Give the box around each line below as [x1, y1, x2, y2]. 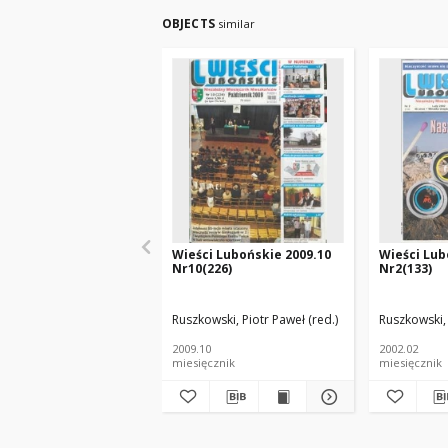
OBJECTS [162, 15, 218, 32]
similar [217, 16, 255, 31]
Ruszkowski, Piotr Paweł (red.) [172, 311, 338, 328]
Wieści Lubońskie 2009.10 [172, 246, 331, 263]
